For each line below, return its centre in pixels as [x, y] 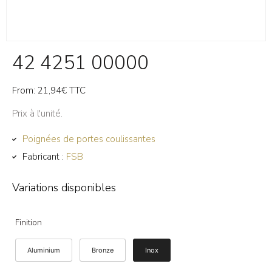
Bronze [103, 250]
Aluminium [44, 250]
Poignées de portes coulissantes [89, 139]
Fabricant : [44, 157]
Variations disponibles [64, 188]
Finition [29, 223]
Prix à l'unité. [37, 114]
